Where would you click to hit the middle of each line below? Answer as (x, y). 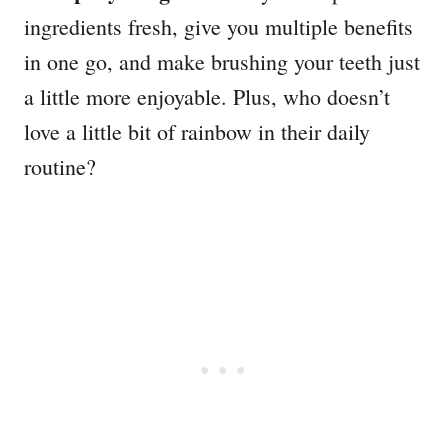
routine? (60, 167)
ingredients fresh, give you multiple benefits (218, 27)
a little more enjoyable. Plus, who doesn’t (207, 97)
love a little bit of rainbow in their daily (197, 132)
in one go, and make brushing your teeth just (222, 62)
